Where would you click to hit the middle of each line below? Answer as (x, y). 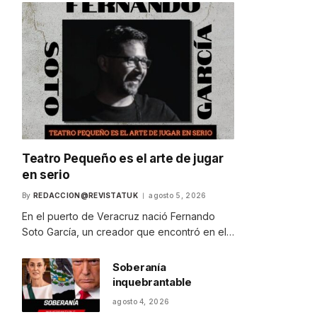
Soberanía (139, 267)
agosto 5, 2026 (178, 195)
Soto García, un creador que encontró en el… (128, 231)
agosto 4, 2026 (141, 301)
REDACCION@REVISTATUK (85, 195)
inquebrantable (152, 282)
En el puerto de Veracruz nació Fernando (119, 216)
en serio (46, 174)
